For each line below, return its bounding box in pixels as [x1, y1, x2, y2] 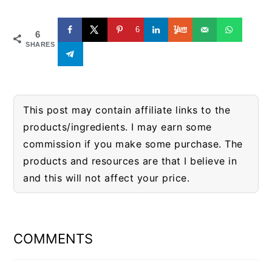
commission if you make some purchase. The [23, 137, 243, 150]
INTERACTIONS [13, 220, 131, 239]
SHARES [25, 40, 55, 48]
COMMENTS [13, 230, 93, 246]
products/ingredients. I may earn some [23, 120, 212, 133]
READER [13, 201, 76, 220]
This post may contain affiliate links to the [23, 103, 231, 116]
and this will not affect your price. [23, 171, 190, 184]
